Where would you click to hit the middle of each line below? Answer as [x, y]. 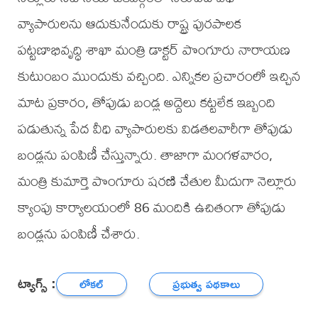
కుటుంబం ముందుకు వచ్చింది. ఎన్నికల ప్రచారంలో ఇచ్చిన [159, 76]
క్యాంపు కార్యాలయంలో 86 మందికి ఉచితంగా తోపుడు [151, 207]
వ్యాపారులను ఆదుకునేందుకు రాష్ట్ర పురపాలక [129, 23]
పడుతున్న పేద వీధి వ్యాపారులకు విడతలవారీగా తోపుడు [155, 128]
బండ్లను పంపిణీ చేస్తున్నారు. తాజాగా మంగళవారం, [145, 155]
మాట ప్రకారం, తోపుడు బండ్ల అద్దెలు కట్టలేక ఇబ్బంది [146, 102]
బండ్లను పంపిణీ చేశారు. [78, 234]
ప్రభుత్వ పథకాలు [207, 284]
